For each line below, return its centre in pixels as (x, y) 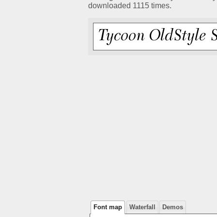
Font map (108, 207)
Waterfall (142, 207)
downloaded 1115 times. (130, 6)
